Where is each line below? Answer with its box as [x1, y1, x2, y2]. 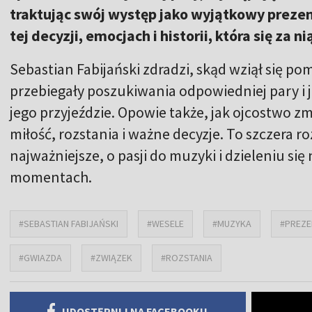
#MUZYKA [212, 217, 251, 230]
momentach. [10, 166, 92, 187]
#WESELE [147, 217, 184, 230]
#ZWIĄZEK [91, 251, 132, 264]
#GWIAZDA [19, 251, 62, 264]
